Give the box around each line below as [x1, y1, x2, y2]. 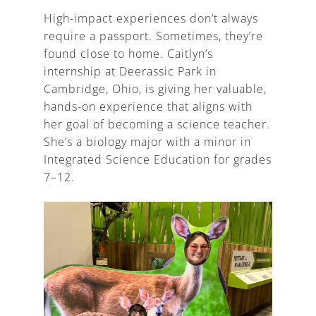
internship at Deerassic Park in [44, 63, 217, 79]
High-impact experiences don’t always [44, 10, 259, 26]
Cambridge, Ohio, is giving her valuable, [44, 80, 267, 97]
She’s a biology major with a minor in [44, 133, 252, 150]
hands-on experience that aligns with [44, 98, 253, 114]
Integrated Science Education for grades [44, 151, 272, 167]
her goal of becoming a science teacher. [44, 116, 271, 132]
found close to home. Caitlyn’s [44, 45, 214, 61]
